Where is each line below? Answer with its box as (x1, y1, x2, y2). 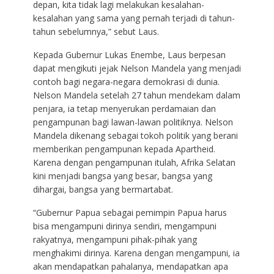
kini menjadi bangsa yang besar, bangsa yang (32, 170, 212, 182)
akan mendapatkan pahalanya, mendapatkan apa (32, 261, 228, 273)
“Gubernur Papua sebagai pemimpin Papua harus (32, 207, 227, 219)
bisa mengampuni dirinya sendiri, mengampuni (32, 220, 217, 232)
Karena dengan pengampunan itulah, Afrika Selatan (32, 157, 235, 169)
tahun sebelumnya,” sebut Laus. (32, 26, 159, 38)
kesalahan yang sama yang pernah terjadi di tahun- (32, 12, 235, 24)
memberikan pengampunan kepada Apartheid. (32, 143, 215, 155)
